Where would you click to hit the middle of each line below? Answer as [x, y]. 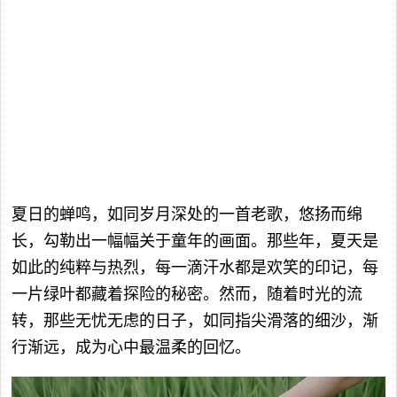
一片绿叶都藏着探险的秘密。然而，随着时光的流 [187, 295]
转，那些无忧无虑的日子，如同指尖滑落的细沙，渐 [195, 321]
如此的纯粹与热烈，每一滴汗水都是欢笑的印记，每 [195, 268]
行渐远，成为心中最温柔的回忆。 [131, 348]
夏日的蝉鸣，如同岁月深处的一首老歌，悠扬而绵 [187, 215]
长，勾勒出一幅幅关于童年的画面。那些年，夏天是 [195, 241]
